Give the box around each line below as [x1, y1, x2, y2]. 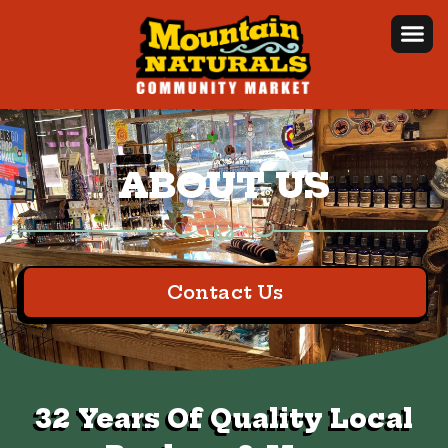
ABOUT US [117, 163, 331, 208]
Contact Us [167, 281, 283, 305]
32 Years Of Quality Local [35, 403, 413, 436]
